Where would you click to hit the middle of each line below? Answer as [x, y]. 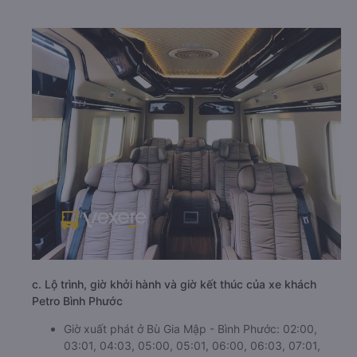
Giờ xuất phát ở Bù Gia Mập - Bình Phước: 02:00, [190, 329]
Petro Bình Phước [77, 301]
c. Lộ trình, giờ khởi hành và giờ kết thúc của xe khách [174, 284]
